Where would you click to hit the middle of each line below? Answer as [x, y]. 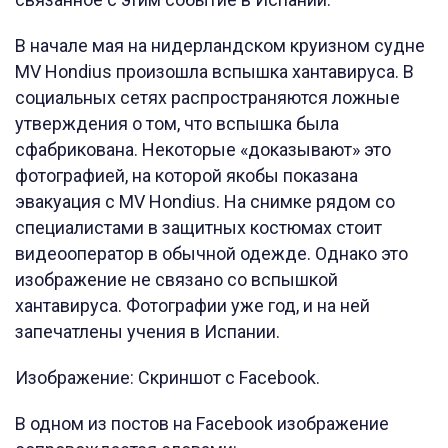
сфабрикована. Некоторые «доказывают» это [203, 150]
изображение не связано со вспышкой [176, 280]
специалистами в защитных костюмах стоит [198, 228]
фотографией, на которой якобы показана [186, 176]
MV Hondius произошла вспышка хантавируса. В [214, 72]
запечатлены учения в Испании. [147, 332]
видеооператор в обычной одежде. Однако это [211, 254]
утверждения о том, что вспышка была [177, 124]
